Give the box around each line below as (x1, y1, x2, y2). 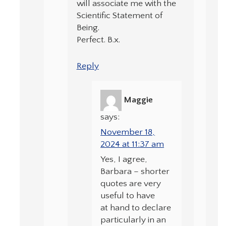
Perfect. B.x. (76, 34, 120, 45)
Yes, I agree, (100, 154, 148, 165)
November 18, (100, 127, 155, 138)
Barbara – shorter (100, 166, 170, 177)
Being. (76, 22, 99, 33)
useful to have (100, 191, 155, 201)
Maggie (124, 95, 153, 105)
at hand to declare (100, 203, 172, 213)
